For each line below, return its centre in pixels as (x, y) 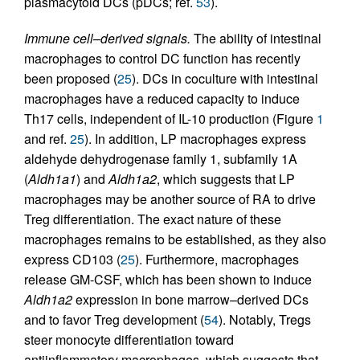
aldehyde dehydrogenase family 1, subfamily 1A (161, 159)
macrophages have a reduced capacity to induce (162, 99)
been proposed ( (71, 79)
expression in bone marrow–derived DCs (190, 300)
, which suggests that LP (226, 179)
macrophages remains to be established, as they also (175, 239)
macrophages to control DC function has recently (162, 59)
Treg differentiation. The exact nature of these (153, 219)
